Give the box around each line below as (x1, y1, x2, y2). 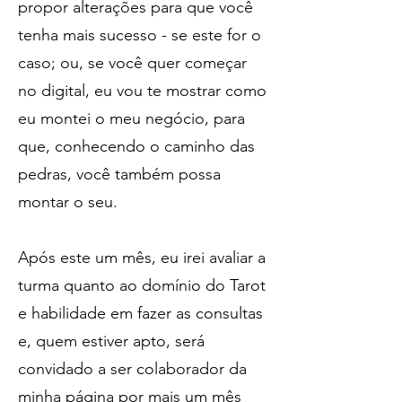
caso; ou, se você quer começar (18, 53, 247, 73)
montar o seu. (18, 192, 118, 212)
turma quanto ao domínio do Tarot (18, 275, 266, 295)
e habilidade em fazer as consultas (18, 303, 263, 323)
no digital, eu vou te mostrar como (18, 81, 267, 100)
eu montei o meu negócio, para (18, 109, 245, 128)
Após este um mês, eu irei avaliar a (18, 248, 266, 267)
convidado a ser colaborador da (18, 359, 247, 379)
